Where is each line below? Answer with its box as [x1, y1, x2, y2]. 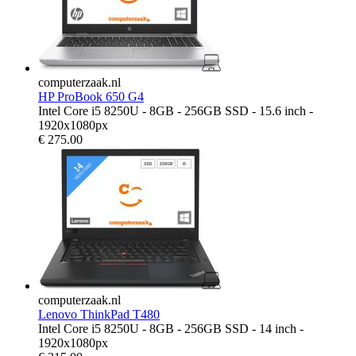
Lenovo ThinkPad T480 [38, 307, 160, 321]
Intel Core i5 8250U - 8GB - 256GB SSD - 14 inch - [38, 321, 304, 335]
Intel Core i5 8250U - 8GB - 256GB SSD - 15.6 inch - [38, 103, 313, 118]
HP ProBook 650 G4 [38, 89, 144, 103]
